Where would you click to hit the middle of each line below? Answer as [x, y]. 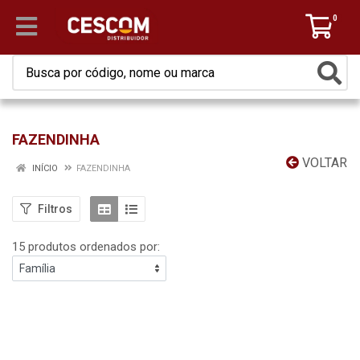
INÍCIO [44, 168]
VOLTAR [323, 163]
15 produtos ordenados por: [86, 247]
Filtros [55, 209]
